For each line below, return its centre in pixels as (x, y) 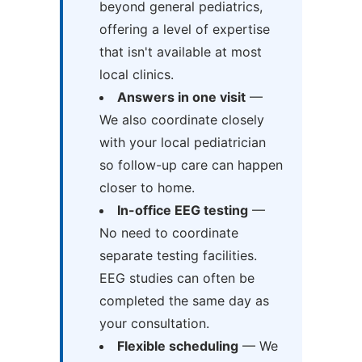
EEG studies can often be (177, 278)
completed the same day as (184, 301)
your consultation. (154, 324)
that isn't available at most (180, 52)
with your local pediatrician (182, 143)
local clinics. (136, 75)
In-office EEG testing (182, 210)
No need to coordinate (168, 233)
